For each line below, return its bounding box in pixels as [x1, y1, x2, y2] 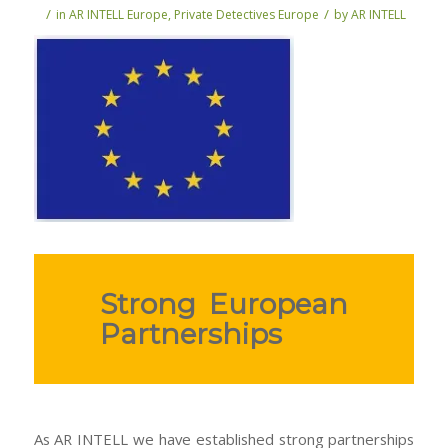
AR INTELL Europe [69, 6, 169, 23]
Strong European [100, 286, 348, 321]
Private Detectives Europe [174, 6, 320, 23]
